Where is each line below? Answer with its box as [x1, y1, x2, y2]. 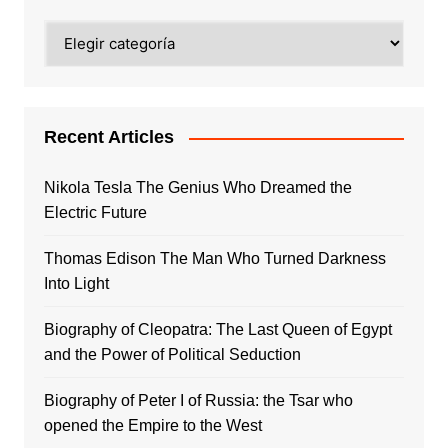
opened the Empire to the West [43, 417, 262, 435]
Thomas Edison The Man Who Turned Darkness [43, 250, 386, 268]
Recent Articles [43, 127, 174, 148]
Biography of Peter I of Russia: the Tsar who [43, 392, 353, 410]
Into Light [43, 275, 109, 293]
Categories [42, 22, 119, 40]
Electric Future [43, 204, 147, 222]
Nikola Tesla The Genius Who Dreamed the [43, 179, 352, 197]
